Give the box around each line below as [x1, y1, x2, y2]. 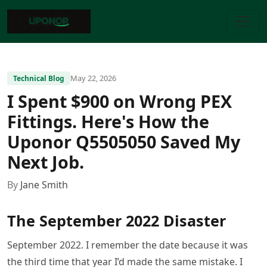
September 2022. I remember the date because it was [7, 238, 248, 252]
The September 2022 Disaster [7, 210, 226, 231]
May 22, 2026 [70, 73, 116, 83]
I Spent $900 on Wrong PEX [7, 89, 232, 113]
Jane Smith [20, 178, 68, 191]
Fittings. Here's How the [7, 110, 209, 133]
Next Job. [7, 150, 84, 173]
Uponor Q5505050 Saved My [7, 130, 240, 153]
